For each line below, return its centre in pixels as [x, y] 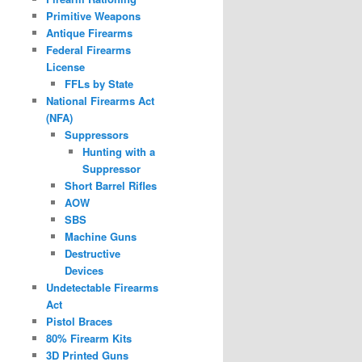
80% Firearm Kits [89, 338]
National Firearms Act [100, 100]
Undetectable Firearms [102, 287]
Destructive [92, 253]
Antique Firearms [89, 32]
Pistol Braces [79, 321]
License [65, 66]
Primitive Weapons [93, 15]
